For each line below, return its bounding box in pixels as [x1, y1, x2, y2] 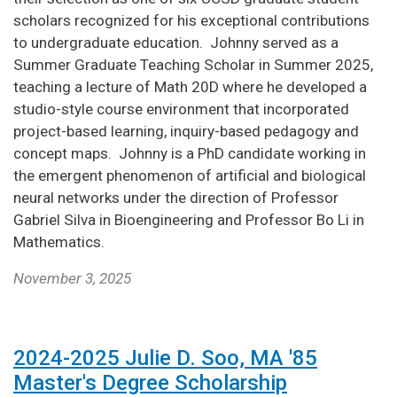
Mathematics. [13, 232, 105, 251]
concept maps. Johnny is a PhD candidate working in [13, 144, 366, 162]
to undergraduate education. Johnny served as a [13, 33, 339, 51]
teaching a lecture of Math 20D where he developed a [13, 77, 367, 96]
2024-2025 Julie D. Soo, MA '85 [13, 345, 317, 370]
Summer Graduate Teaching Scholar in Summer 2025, [13, 55, 373, 74]
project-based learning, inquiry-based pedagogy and [13, 121, 359, 140]
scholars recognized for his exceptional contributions [13, 11, 370, 29]
